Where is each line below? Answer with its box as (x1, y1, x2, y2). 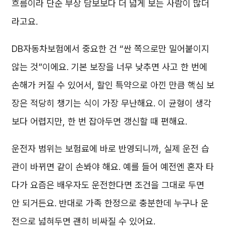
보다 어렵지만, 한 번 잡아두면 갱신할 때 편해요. (12, 116, 187, 127)
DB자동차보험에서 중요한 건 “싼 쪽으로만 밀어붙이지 (12, 43, 209, 54)
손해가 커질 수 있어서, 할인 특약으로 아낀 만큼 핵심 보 (12, 79, 214, 90)
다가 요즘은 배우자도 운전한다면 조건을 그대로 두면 (12, 179, 204, 190)
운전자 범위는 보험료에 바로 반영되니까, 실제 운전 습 (12, 143, 209, 154)
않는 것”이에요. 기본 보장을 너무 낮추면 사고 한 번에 (12, 61, 207, 72)
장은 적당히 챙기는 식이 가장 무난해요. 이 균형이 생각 (12, 97, 211, 108)
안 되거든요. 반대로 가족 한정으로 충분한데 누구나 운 (12, 197, 209, 208)
